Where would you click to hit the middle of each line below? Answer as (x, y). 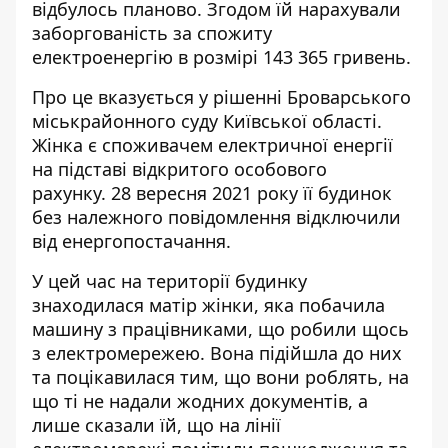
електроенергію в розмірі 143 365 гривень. (224, 57)
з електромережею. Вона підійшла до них (217, 353)
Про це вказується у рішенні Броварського (221, 97)
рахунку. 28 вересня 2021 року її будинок (212, 193)
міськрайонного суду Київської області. (207, 121)
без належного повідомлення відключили (216, 217)
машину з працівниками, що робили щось (220, 329)
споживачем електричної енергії (247, 145)
